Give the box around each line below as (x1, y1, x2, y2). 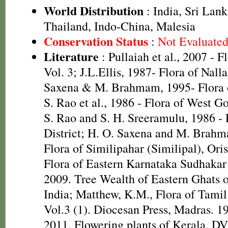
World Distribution (44, 2, 144, 19)
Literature (44, 47, 99, 65)
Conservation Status (44, 32, 148, 50)
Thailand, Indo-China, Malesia (44, 18, 195, 34)
